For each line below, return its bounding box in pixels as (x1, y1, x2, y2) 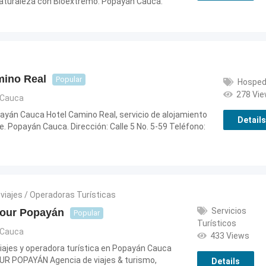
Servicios (211, 206, 246, 216)
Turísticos (197, 218, 236, 228)
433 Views (210, 231, 249, 240)
